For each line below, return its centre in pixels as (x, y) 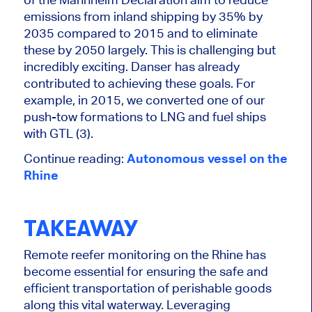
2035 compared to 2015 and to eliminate (140, 33)
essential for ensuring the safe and (169, 271)
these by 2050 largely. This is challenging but (149, 50)
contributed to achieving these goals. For (139, 84)
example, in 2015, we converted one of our (144, 100)
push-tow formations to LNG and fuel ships (145, 117)
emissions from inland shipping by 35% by (143, 17)
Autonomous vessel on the (207, 159)
